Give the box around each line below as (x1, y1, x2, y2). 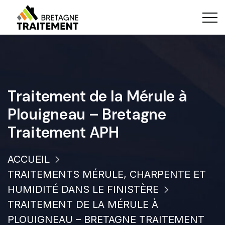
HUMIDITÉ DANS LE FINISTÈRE (8, 183, 159, 195)
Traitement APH (8, 123, 119, 142)
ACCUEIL (8, 153, 50, 165)
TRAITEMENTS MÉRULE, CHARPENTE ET (8, 168, 206, 180)
